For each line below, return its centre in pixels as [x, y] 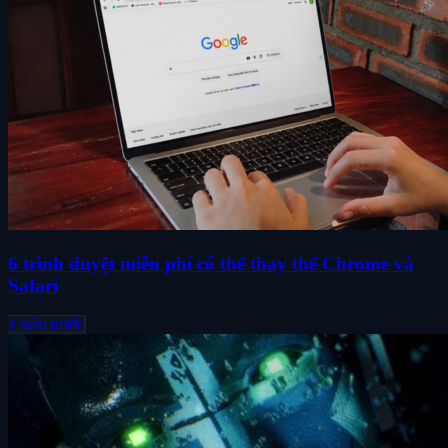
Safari [33, 285]
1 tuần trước [46, 324]
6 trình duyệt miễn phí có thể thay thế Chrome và [211, 263]
